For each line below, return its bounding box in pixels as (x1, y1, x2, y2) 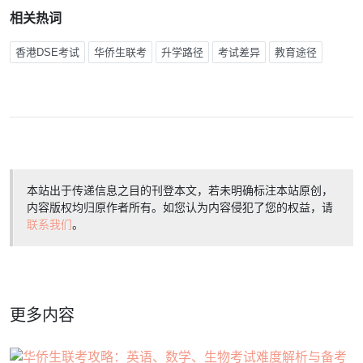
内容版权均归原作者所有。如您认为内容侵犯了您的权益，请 (27, 200, 333, 214)
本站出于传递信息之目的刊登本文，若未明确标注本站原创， (27, 183, 333, 197)
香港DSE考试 (15, 45, 79, 58)
